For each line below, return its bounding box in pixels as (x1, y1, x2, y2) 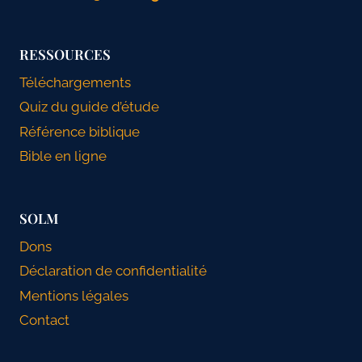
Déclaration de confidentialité (19, 263, 207, 280)
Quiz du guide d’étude (19, 99, 159, 116)
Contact (19, 311, 69, 328)
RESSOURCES (19, 44, 111, 63)
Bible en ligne (19, 147, 107, 164)
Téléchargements (19, 74, 131, 90)
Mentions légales (19, 287, 128, 304)
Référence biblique (19, 123, 140, 140)
